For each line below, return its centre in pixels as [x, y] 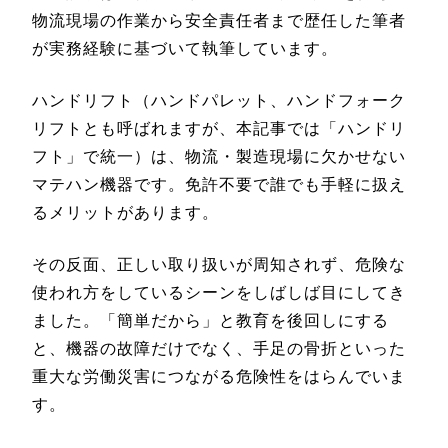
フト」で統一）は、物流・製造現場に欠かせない [219, 156]
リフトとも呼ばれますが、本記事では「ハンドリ [219, 128]
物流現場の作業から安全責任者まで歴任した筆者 [219, 20]
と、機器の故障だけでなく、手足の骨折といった [219, 348]
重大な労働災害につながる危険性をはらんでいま [219, 376]
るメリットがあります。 [125, 212]
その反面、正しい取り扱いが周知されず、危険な [219, 264]
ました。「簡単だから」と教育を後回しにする [210, 320]
